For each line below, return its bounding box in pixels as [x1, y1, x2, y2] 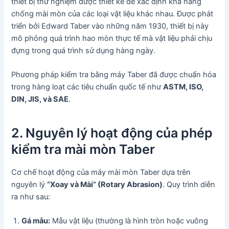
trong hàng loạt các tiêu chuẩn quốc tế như [11, 82, 164, 92]
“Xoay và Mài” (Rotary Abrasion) [47, 180, 163, 190]
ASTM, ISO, [163, 82, 204, 92]
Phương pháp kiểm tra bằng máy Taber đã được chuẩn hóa [11, 70, 217, 80]
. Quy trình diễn [163, 180, 216, 190]
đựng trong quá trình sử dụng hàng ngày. [11, 45, 156, 55]
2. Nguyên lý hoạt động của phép [11, 125, 213, 141]
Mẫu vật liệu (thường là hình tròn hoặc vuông [50, 216, 209, 226]
